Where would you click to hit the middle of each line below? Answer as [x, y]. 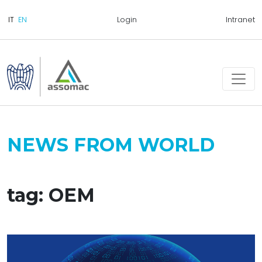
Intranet [240, 20]
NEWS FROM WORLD [111, 145]
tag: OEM [51, 195]
